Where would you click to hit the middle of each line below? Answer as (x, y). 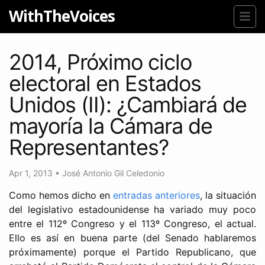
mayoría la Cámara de (111, 126)
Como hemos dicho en (61, 195)
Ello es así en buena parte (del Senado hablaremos (132, 237)
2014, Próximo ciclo (100, 62)
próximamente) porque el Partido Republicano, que (132, 252)
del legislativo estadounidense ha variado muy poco (132, 209)
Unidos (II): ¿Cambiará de (128, 104)
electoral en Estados (105, 83)
